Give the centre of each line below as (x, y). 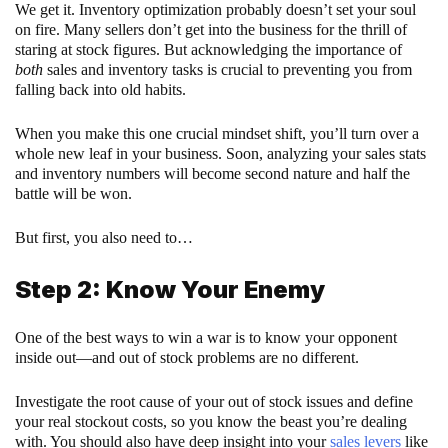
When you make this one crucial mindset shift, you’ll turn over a (217, 134)
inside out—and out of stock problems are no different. (187, 358)
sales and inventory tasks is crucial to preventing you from (227, 70)
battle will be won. (73, 194)
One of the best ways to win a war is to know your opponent (206, 338)
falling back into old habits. (100, 90)
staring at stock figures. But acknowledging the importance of (208, 50)
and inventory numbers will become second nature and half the (212, 174)
